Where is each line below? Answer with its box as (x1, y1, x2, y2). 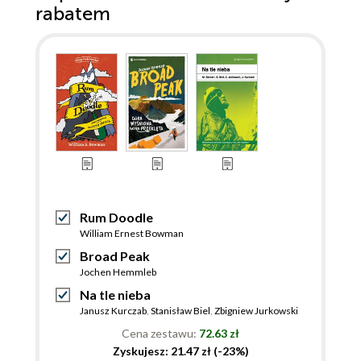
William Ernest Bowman (80, 227, 184, 240)
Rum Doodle (80, 210, 153, 226)
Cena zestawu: (122, 326, 199, 341)
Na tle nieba (80, 287, 151, 303)
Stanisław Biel (151, 305, 210, 317)
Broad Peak (80, 248, 150, 264)
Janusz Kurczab (80, 305, 147, 317)
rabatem (35, 3, 110, 26)
